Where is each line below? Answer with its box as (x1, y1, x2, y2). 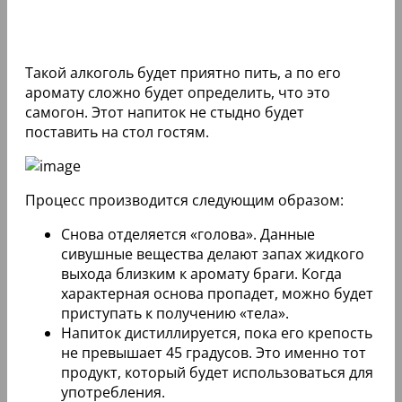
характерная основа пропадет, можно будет (61, 284, 373, 304)
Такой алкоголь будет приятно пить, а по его (25, 63, 341, 83)
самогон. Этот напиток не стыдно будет (25, 102, 304, 123)
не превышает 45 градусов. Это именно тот (61, 343, 366, 363)
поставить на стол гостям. (25, 122, 209, 143)
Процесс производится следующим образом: (25, 190, 344, 211)
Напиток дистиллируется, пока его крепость (61, 323, 372, 344)
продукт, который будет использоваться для (61, 363, 373, 383)
